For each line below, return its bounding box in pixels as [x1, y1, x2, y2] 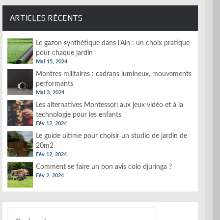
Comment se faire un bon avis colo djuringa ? [36, 163, 172, 170]
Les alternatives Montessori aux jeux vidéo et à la [36, 101, 183, 109]
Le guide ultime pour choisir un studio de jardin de [36, 132, 187, 139]
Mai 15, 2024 [36, 58, 67, 64]
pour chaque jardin [36, 49, 93, 56]
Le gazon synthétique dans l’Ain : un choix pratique [36, 39, 190, 47]
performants [36, 80, 73, 87]
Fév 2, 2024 [36, 172, 64, 178]
